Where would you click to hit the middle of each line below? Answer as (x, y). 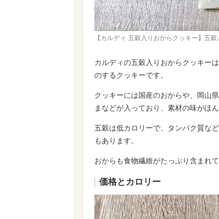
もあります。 (116, 141)
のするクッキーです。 (131, 75)
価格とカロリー (130, 182)
